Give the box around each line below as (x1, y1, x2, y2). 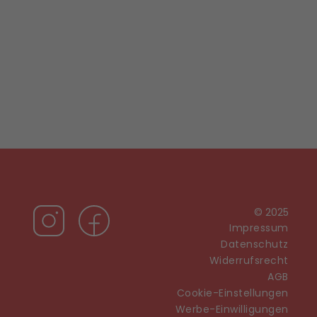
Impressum (229, 221, 289, 235)
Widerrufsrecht (209, 253, 289, 267)
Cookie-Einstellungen (176, 286, 289, 300)
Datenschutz (221, 237, 289, 251)
